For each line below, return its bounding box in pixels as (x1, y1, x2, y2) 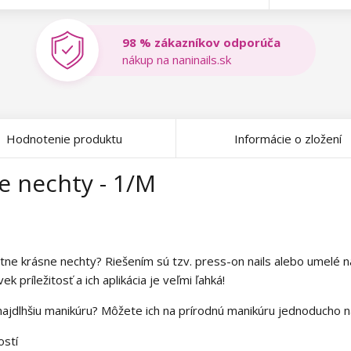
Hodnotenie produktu (6, 131, 122, 147)
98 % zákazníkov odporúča (122, 34, 280, 50)
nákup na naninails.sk (122, 51, 231, 67)
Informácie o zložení (233, 131, 342, 147)
